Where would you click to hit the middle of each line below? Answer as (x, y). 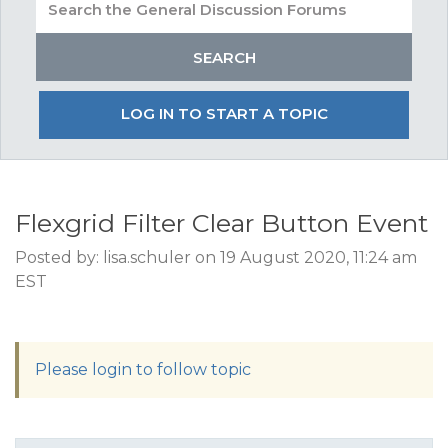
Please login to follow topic (143, 369)
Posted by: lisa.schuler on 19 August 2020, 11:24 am (216, 257)
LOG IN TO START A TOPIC (224, 113)
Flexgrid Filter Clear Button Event (221, 223)
